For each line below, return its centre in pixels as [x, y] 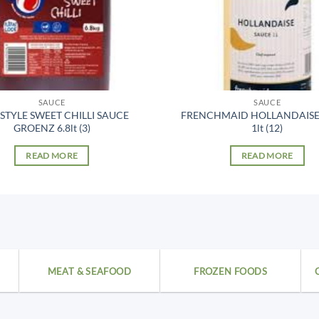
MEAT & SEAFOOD [89, 271]
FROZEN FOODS [230, 271]
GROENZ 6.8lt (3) [52, 128]
